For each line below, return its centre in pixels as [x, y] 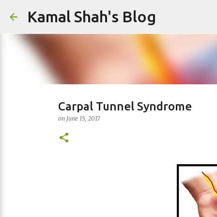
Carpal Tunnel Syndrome [125, 106]
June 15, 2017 [83, 118]
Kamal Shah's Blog [92, 16]
